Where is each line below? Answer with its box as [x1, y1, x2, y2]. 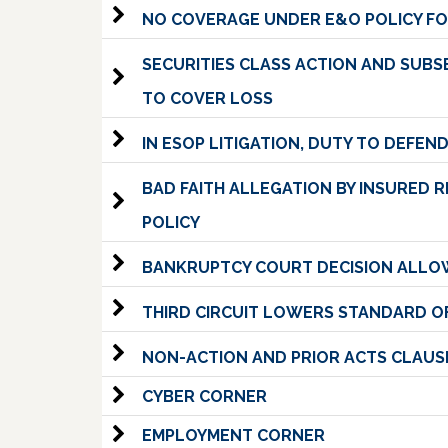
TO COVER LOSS [142, 89, 273, 108]
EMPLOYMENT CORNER [142, 426, 325, 445]
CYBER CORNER [142, 387, 267, 406]
